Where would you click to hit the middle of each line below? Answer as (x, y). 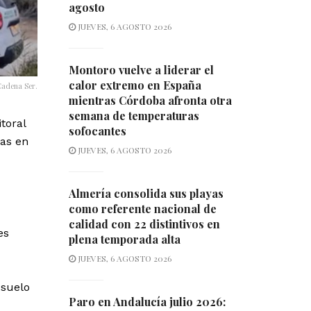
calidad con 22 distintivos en (144, 224)
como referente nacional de (142, 209)
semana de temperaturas (134, 116)
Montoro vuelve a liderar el (141, 70)
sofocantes (97, 131)
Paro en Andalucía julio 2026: (147, 302)
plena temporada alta (124, 239)
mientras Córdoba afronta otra (150, 101)
